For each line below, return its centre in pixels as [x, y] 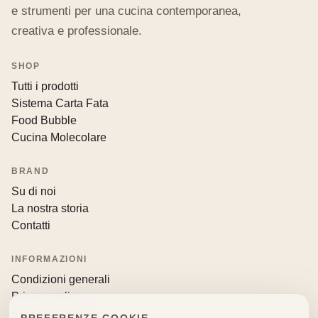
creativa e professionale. [77, 31]
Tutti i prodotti [45, 87]
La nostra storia [50, 209]
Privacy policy [46, 297]
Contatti [31, 226]
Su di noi [34, 192]
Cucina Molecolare [59, 138]
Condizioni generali [61, 280]
